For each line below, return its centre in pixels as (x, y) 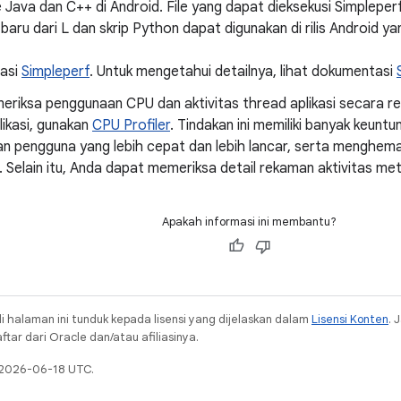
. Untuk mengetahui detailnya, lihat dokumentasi (243, 72)
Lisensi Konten (350, 319)
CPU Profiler (131, 125)
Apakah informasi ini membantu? (249, 222)
